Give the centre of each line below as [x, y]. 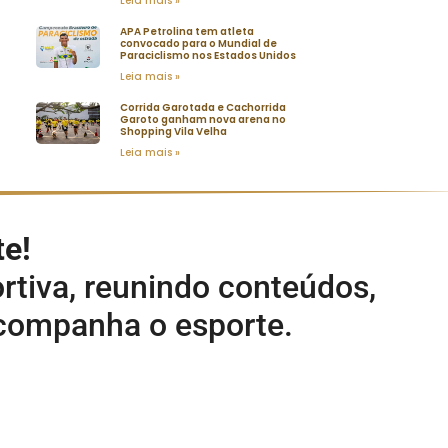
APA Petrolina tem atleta [187, 31]
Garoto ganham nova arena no [203, 119]
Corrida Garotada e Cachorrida [203, 107]
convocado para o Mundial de [199, 43]
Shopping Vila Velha [174, 131]
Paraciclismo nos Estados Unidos [208, 55]
